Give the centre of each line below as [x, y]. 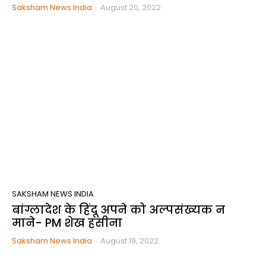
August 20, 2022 [131, 7]
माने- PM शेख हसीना [67, 223]
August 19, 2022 [129, 241]
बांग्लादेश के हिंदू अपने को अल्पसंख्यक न [118, 210]
